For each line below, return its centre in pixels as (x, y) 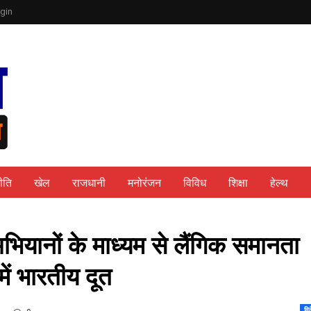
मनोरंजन (144, 183)
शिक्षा (238, 183)
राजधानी (89, 183)
